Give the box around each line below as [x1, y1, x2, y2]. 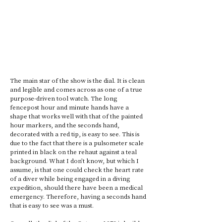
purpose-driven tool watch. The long [10, 93, 118, 102]
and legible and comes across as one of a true [10, 84, 144, 93]
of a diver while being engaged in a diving [10, 173, 131, 182]
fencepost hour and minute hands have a [10, 102, 130, 111]
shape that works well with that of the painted [10, 111, 144, 120]
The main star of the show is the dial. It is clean [10, 75, 146, 84]
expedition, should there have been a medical [10, 182, 144, 191]
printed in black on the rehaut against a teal [10, 147, 138, 156]
